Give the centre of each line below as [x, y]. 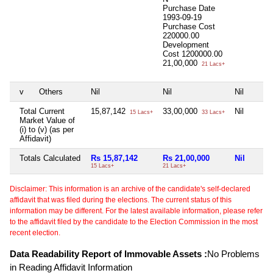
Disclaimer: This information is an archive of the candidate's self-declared [130, 189]
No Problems [233, 253]
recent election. [35, 232]
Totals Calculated [50, 158]
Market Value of [47, 120]
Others [51, 91]
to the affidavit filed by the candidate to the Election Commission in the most [134, 222]
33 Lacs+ [212, 112]
